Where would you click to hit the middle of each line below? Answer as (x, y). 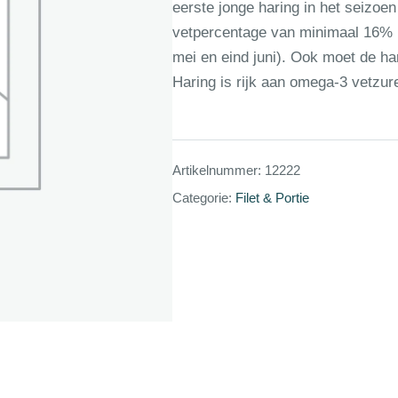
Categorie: (204, 198)
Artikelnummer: (219, 170)
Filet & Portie (272, 198)
